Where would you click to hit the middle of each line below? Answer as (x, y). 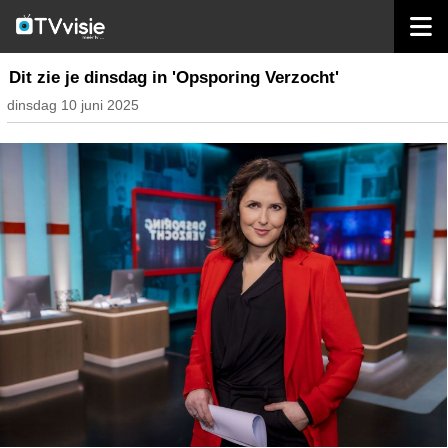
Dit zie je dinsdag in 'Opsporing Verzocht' (174, 77)
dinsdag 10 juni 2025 (73, 105)
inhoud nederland (106, 41)
